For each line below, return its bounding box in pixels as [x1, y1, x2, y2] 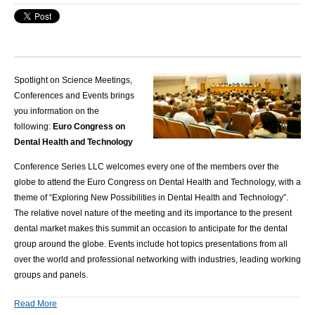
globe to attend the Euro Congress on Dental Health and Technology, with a [14, 176, 301, 187]
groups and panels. [14, 269, 88, 280]
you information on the [14, 105, 99, 116]
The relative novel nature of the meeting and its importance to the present [14, 207, 292, 218]
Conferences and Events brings [14, 90, 134, 101]
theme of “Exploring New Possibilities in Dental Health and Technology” [14, 192, 286, 202]
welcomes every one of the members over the [104, 161, 279, 172]
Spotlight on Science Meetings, [14, 75, 132, 85]
